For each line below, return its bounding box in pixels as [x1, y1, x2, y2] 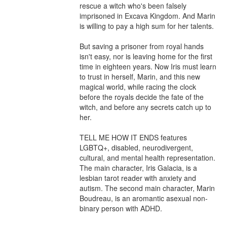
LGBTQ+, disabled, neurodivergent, [80, 142, 193, 153]
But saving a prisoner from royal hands [80, 41, 204, 51]
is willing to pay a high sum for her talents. [80, 20, 214, 31]
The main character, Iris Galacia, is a [80, 162, 197, 173]
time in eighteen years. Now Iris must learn [80, 61, 216, 71]
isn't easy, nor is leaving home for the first [80, 51, 212, 61]
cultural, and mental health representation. [80, 152, 215, 163]
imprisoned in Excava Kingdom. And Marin [80, 10, 215, 21]
